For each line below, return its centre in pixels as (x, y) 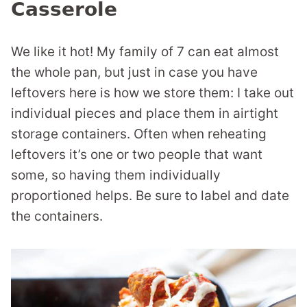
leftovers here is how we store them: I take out (152, 93)
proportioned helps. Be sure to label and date (150, 196)
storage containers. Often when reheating (139, 134)
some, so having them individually (116, 175)
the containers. (57, 217)
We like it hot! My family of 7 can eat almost (145, 52)
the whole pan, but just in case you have (134, 73)
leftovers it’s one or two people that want (137, 155)
